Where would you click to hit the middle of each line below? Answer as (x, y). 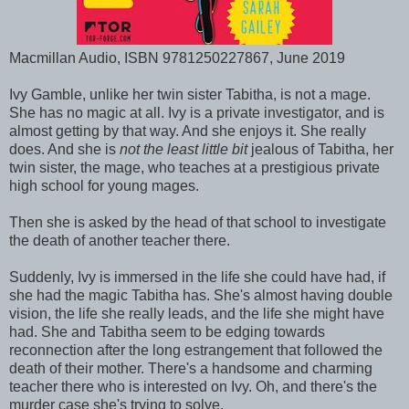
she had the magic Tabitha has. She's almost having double (201, 295)
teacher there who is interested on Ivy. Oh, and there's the (193, 386)
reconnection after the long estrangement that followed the (196, 350)
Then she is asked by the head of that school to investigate (198, 222)
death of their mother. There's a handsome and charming (191, 368)
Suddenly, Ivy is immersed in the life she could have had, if (197, 277)
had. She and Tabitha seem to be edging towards (167, 331)
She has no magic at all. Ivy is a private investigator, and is (197, 112)
